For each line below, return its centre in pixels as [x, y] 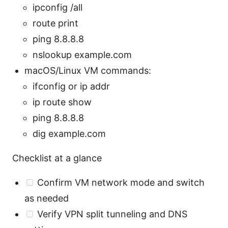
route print [55, 23]
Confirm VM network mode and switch [120, 183]
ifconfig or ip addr [71, 87]
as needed [47, 198]
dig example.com [69, 134]
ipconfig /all [58, 8]
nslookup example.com [82, 55]
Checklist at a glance [57, 158]
